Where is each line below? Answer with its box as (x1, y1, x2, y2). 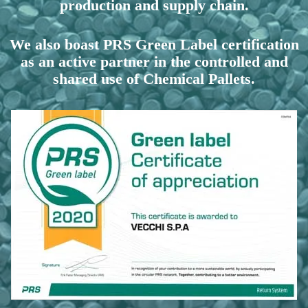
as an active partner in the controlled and (20, 53, 288, 70)
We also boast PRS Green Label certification (9, 36, 299, 53)
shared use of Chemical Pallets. (53, 70, 255, 87)
